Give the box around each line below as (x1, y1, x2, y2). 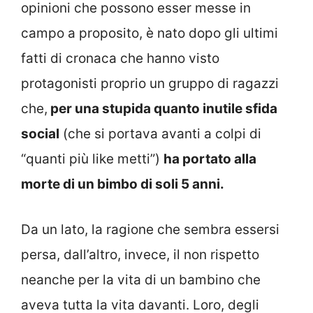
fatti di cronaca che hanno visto (21, 50, 219, 67)
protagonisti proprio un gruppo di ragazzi (21, 75, 279, 92)
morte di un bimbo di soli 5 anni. (21, 176, 224, 193)
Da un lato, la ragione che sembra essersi (21, 221, 279, 238)
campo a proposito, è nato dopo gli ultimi (21, 25, 278, 42)
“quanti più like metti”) (21, 151, 163, 168)
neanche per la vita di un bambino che (21, 271, 261, 288)
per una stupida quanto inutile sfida (48, 101, 277, 117)
